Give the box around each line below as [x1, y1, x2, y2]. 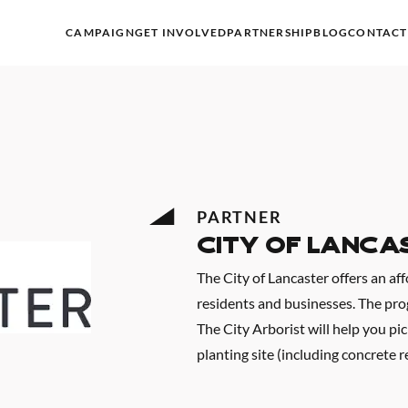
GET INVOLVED [134, 25, 228, 39]
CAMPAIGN [66, 25, 135, 39]
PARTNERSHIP [227, 25, 314, 39]
